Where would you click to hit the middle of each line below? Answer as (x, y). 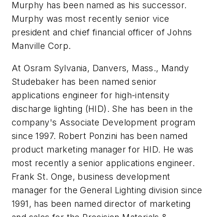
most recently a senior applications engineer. (103, 163)
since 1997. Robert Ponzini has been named (100, 136)
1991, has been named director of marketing (101, 203)
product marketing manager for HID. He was (103, 149)
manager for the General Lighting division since (107, 190)
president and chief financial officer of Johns (102, 32)
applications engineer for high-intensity (91, 95)
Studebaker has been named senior (84, 81)
